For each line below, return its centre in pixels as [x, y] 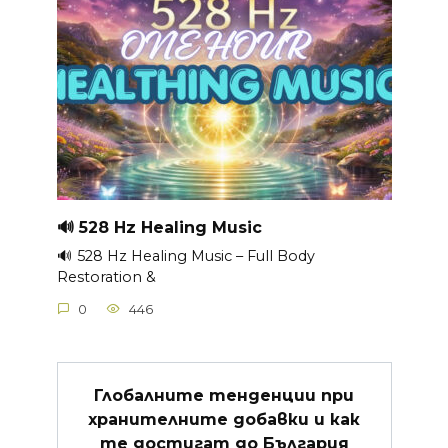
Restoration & [106, 277]
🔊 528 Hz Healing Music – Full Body [185, 256]
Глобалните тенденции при [224, 395]
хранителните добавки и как [224, 419]
